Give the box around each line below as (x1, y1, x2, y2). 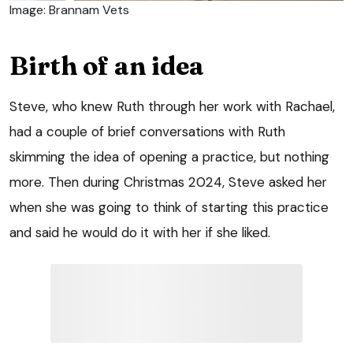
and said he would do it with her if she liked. (9, 224, 270, 242)
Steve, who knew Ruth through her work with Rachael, (9, 98, 335, 116)
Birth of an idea (9, 50, 204, 82)
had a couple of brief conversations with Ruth (9, 123, 285, 141)
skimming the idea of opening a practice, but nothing (9, 148, 329, 166)
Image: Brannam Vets (9, 2, 129, 19)
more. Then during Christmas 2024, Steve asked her (9, 173, 327, 191)
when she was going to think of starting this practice (9, 199, 329, 217)
